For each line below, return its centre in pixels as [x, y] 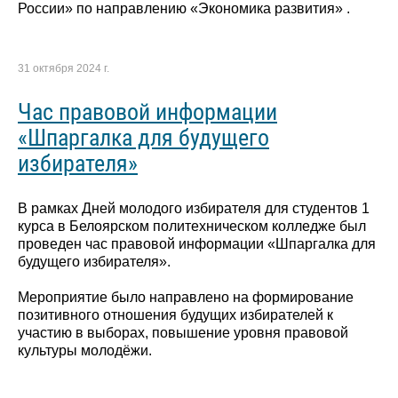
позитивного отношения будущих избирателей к [175, 315]
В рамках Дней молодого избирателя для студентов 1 [194, 209]
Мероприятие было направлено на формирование [186, 298]
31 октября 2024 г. [64, 69]
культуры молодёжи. [85, 351]
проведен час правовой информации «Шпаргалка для [197, 244]
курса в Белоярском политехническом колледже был [192, 227]
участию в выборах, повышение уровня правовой [183, 333]
